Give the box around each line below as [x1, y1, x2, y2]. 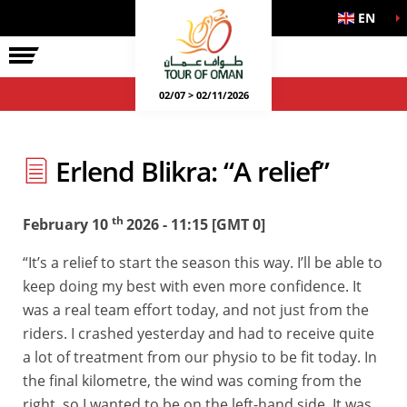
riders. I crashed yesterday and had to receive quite [23, 323, 374, 343]
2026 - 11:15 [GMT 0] [126, 214, 265, 234]
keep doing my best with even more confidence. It [23, 276, 362, 296]
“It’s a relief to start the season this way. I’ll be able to [23, 253, 382, 273]
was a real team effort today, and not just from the [23, 300, 369, 320]
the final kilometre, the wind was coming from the [23, 371, 362, 391]
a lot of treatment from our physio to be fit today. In [23, 347, 377, 367]
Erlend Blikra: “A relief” [49, 153, 329, 190]
